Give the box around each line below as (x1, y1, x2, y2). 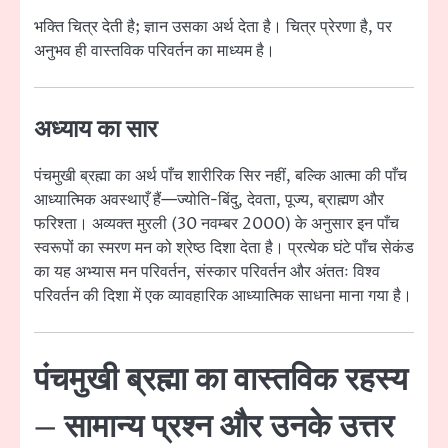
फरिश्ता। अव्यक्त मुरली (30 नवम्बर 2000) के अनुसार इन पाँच (34, 213, 399, 236)
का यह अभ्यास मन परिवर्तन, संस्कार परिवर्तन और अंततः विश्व (34, 261, 380, 284)
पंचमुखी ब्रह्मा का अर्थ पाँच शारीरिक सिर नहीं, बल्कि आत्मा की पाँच (34, 165, 407, 188)
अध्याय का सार (34, 115, 157, 146)
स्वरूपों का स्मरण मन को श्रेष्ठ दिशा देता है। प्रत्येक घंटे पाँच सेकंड (34, 237, 414, 260)
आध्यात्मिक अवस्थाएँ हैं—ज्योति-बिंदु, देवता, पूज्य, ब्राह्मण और (34, 189, 384, 212)
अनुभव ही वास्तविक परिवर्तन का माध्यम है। (34, 39, 275, 62)
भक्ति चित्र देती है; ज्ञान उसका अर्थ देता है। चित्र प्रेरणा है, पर (34, 15, 392, 38)
